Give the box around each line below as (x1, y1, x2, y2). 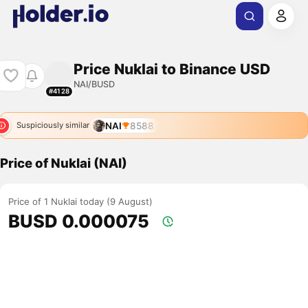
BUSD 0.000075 (8, 210, 150, 232)
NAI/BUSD (73, 78, 115, 89)
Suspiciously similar (16, 120, 89, 131)
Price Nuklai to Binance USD (73, 60, 270, 78)
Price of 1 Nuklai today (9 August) (8, 196, 153, 208)
